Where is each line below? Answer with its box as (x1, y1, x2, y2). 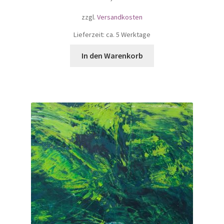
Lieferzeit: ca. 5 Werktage (73, 29, 150, 39)
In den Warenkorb (81, 50, 143, 60)
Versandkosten (97, 12, 142, 22)
